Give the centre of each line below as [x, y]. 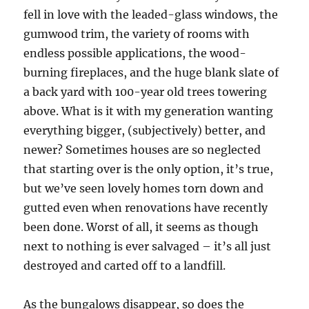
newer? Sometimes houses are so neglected [142, 149]
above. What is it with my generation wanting [149, 111]
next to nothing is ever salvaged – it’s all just [148, 246]
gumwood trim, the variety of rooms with [137, 33]
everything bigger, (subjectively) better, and [145, 130]
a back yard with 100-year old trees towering [146, 91]
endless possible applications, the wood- [135, 53]
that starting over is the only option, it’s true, [149, 169]
